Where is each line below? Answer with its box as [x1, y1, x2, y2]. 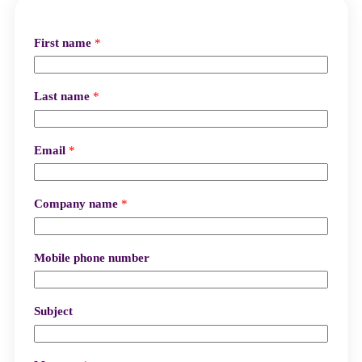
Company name [33, 197, 121, 211]
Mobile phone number [33, 250, 149, 264]
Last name [33, 90, 93, 103]
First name [33, 36, 95, 49]
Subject [33, 305, 73, 318]
